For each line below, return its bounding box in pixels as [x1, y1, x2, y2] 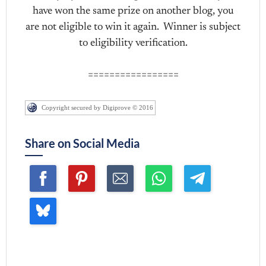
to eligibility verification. [78, 38, 188, 49]
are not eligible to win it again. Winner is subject [26, 22, 240, 33]
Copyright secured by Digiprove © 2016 [42, 104, 154, 112]
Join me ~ [25, 247, 75, 262]
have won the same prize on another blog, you [32, 6, 234, 17]
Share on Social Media [25, 136, 140, 151]
